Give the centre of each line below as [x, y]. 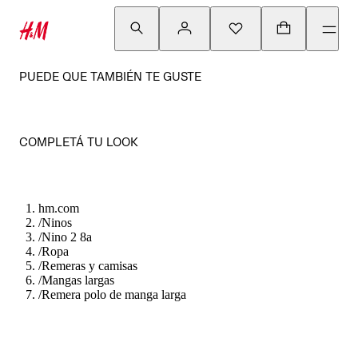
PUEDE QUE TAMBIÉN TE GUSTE [110, 76]
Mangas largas [78, 280]
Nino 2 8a [67, 237]
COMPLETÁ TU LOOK [79, 142]
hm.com [59, 208]
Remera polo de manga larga [114, 294]
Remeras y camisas [89, 266]
